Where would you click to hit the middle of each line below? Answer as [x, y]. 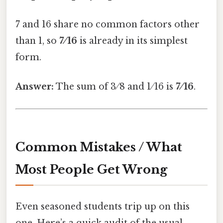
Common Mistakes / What [99, 147]
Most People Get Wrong [91, 169]
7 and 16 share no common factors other [108, 25]
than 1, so [37, 41]
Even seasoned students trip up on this [103, 206]
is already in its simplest [132, 41]
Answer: [35, 87]
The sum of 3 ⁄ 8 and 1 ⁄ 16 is [115, 87]
